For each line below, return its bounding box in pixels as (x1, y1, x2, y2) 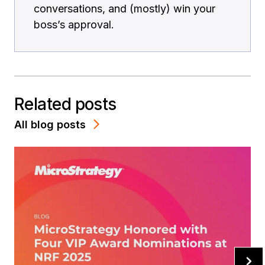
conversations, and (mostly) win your (34, 2, 215, 15)
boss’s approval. (34, 18, 114, 31)
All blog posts (14, 118, 86, 131)
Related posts (14, 94, 117, 115)
